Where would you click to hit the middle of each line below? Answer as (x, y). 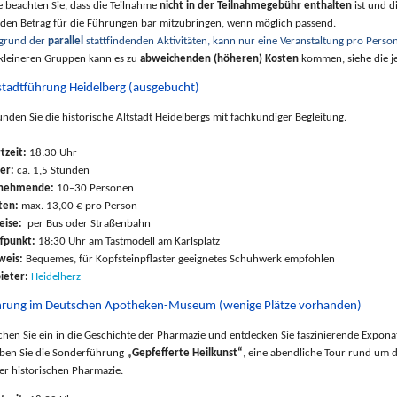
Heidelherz (56, 276)
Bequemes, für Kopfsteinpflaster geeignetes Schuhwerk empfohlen (179, 259)
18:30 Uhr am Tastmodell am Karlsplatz (129, 241)
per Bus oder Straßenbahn (86, 223)
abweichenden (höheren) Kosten (219, 58)
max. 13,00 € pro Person (78, 206)
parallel (67, 41)
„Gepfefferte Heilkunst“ (185, 353)
